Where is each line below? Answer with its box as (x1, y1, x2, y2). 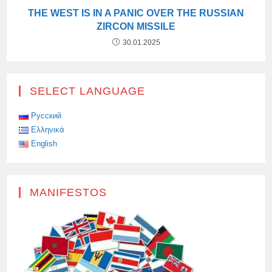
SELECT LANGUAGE (30, 84, 146, 97)
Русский (31, 110, 62, 120)
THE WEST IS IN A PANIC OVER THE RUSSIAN (28, 7, 244, 18)
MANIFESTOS (30, 186, 107, 199)
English (31, 138, 58, 148)
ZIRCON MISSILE (97, 21, 175, 32)
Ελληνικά (31, 124, 65, 134)
